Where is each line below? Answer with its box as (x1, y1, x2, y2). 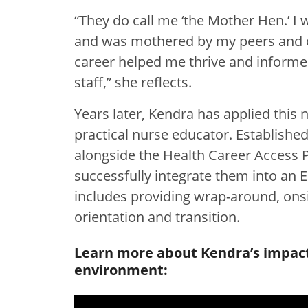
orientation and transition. (74, 207, 240, 226)
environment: (74, 260, 168, 279)
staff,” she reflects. (74, 72, 192, 91)
